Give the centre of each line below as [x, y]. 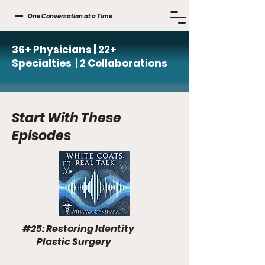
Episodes [41, 136]
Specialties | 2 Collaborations [91, 63]
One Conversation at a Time [70, 16]
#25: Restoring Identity [73, 229]
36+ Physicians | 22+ [64, 50]
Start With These [67, 118]
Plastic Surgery [62, 242]
